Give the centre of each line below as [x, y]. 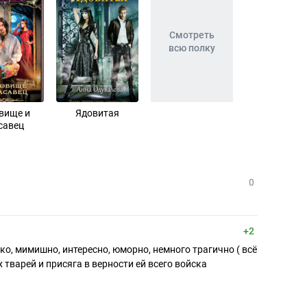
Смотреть [192, 35]
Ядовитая [97, 113]
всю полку [192, 48]
